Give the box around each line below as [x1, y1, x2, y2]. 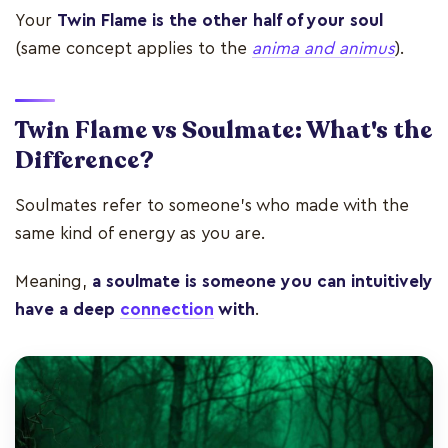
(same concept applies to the [15, 39, 252, 57]
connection [120, 300, 214, 318]
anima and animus [252, 39, 395, 57]
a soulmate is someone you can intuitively [92, 272, 433, 290]
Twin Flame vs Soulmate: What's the [15, 113, 433, 147]
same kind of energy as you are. [15, 224, 265, 242]
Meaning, [15, 272, 92, 290]
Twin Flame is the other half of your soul [57, 11, 383, 29]
